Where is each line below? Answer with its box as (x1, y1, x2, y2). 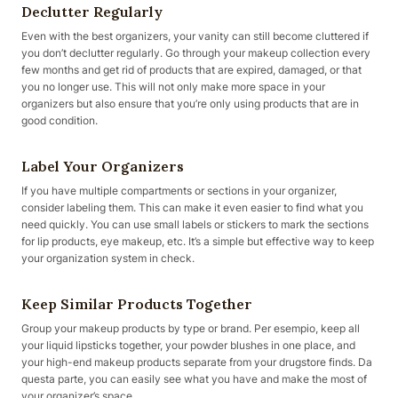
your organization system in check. (21, 251, 195, 265)
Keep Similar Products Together (21, 295, 252, 313)
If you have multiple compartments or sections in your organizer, (21, 184, 337, 197)
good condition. (21, 114, 98, 127)
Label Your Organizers (21, 157, 184, 175)
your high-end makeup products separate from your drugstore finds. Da (21, 355, 372, 369)
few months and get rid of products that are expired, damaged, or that (21, 63, 362, 76)
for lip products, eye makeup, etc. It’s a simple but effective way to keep (21, 235, 374, 248)
